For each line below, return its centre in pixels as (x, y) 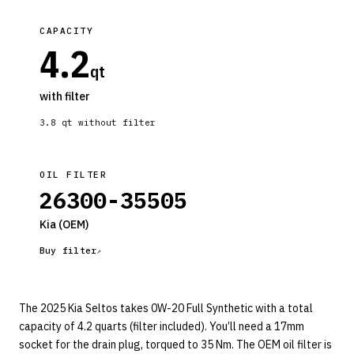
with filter (65, 96)
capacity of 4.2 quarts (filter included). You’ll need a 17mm (162, 326)
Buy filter (68, 250)
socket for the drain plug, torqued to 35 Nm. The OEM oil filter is (175, 345)
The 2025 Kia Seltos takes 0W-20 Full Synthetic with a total (166, 308)
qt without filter (106, 122)
